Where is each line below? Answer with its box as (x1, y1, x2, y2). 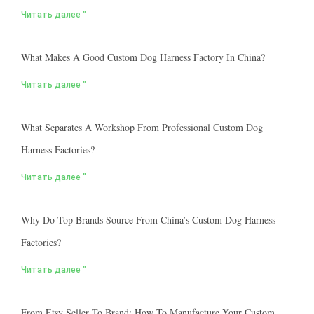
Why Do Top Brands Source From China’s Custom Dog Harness (21, 213, 275, 227)
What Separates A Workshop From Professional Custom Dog (21, 121, 263, 135)
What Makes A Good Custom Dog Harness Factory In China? (21, 50, 265, 64)
